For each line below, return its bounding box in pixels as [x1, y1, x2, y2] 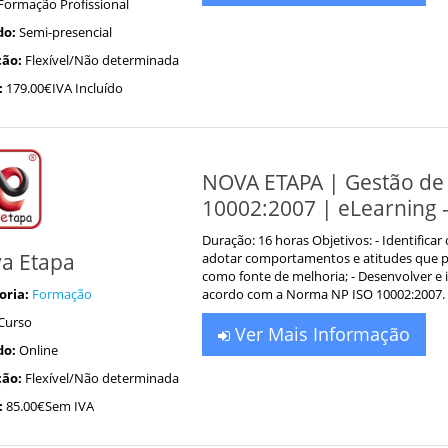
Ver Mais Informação [230, 321, 410, 346]
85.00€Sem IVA [5, 396, 94, 415]
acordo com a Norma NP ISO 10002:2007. [202, 284, 445, 303]
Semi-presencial [18, 22, 112, 41]
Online [18, 340, 58, 359]
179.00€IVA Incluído [5, 78, 123, 97]
